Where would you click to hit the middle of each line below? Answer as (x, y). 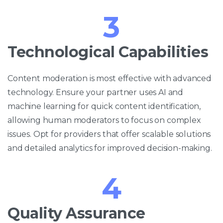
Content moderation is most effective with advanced (110, 78)
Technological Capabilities (108, 52)
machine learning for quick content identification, (104, 106)
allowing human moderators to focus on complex (104, 120)
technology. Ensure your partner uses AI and (96, 92)
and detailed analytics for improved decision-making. (110, 148)
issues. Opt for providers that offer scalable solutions (109, 134)
